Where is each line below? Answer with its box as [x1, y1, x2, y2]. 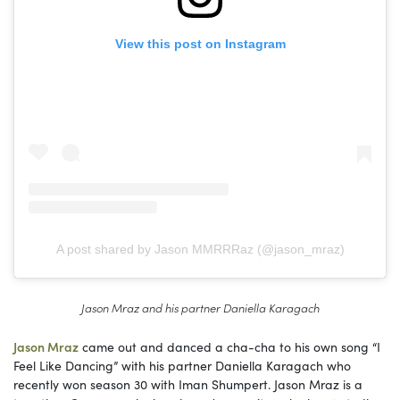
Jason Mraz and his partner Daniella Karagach [80, 299, 320, 316]
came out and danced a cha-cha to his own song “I [79, 337, 380, 356]
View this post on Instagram [114, 36, 286, 51]
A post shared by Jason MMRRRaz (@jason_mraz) [55, 242, 345, 257]
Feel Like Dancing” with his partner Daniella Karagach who [13, 356, 351, 375]
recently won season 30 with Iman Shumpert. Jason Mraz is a [13, 375, 362, 394]
